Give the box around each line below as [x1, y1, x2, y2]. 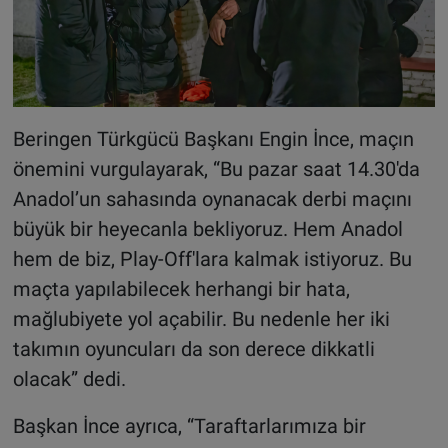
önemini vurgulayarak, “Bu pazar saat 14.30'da [12, 157, 420, 182]
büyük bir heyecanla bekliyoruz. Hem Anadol [12, 217, 403, 242]
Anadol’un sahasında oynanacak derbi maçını [12, 187, 412, 212]
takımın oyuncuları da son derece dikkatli [12, 337, 375, 362]
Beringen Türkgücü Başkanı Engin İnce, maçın [12, 127, 414, 152]
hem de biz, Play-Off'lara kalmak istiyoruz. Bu [12, 247, 412, 272]
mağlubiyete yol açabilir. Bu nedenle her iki [12, 307, 390, 332]
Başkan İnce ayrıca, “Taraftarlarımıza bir [12, 414, 366, 439]
